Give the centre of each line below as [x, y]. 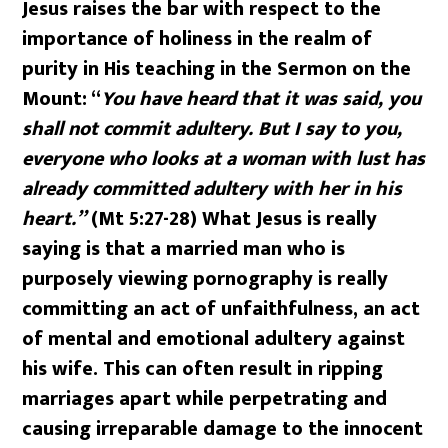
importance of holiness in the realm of [197, 38]
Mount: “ [62, 98]
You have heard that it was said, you [261, 98]
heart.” [54, 218]
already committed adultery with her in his [212, 188]
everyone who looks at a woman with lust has [224, 158]
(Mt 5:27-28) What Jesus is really [232, 218]
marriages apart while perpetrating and [205, 398]
